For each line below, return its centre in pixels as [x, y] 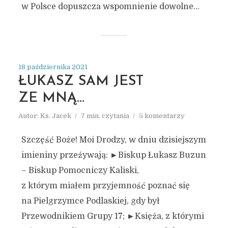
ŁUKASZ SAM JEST [81, 82]
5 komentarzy [162, 116]
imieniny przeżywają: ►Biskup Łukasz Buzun [113, 155]
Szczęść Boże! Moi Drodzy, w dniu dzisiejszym [113, 140]
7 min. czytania [105, 116]
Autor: [29, 116]
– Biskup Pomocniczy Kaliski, [80, 170]
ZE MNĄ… [51, 98]
